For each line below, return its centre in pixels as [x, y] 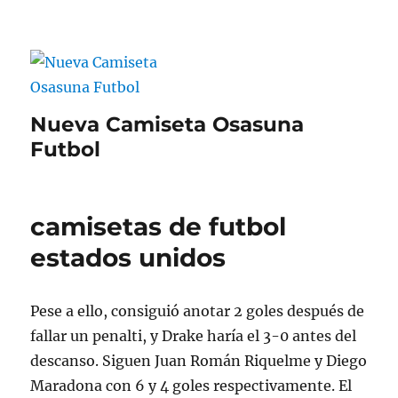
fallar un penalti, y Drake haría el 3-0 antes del [194, 336]
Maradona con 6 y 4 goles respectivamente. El [191, 386]
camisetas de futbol [159, 227]
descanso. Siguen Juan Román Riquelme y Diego [199, 361]
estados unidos [128, 258]
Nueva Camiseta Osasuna [167, 124]
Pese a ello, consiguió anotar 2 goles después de [198, 311]
